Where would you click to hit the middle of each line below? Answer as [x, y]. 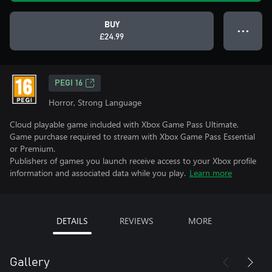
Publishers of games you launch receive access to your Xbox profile [133, 161]
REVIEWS [136, 221]
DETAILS [72, 221]
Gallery [30, 262]
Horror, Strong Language [95, 102]
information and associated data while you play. [98, 173]
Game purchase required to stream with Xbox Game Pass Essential [132, 136]
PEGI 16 [69, 83]
